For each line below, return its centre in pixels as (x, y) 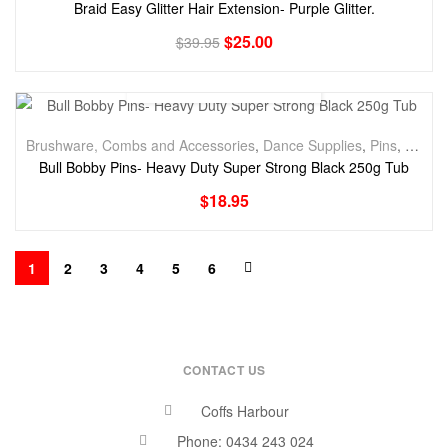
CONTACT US (224, 370)
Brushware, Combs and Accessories (140, 144)
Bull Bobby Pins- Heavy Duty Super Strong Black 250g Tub (224, 166)
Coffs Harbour (245, 411)
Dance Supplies (312, 144)
